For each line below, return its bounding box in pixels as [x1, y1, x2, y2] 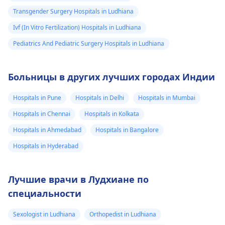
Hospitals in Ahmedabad [13, 126, 81, 135]
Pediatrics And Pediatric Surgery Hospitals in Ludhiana [13, 39, 164, 48]
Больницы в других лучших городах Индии [8, 71, 215, 83]
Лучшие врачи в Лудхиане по [8, 173, 149, 186]
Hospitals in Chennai [13, 109, 70, 119]
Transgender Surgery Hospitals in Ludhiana [13, 7, 134, 16]
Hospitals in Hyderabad [13, 142, 78, 151]
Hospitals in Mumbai [138, 93, 195, 102]
